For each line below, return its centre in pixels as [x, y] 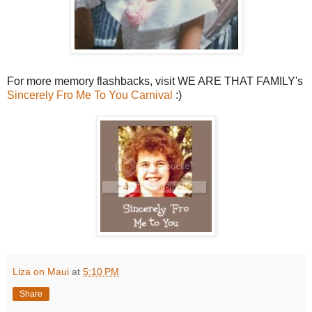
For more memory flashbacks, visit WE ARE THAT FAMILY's [155, 81]
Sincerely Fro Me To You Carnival [90, 95]
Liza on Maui [41, 272]
